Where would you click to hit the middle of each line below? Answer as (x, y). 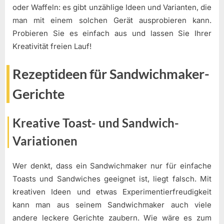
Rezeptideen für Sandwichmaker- (111, 74)
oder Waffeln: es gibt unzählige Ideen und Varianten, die (112, 7)
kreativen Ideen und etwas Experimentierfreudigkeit (112, 192)
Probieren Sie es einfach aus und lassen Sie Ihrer (112, 33)
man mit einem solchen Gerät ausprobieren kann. (112, 20)
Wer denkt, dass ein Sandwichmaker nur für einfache (112, 166)
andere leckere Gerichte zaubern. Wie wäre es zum (112, 218)
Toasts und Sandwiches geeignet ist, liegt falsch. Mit (112, 179)
